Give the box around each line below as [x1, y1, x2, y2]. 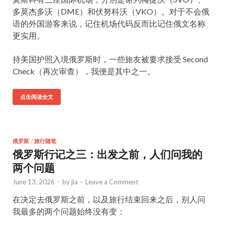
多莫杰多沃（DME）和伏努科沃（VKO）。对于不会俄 [13, 7, 209, 16]
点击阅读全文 [20, 94, 53, 100]
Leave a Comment [85, 178, 138, 186]
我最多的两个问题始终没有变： [13, 206, 125, 216]
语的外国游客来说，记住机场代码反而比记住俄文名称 [13, 19, 205, 28]
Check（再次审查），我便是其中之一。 [13, 66, 155, 76]
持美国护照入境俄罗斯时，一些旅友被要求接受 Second [13, 54, 208, 64]
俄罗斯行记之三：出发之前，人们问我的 [13, 148, 202, 160]
